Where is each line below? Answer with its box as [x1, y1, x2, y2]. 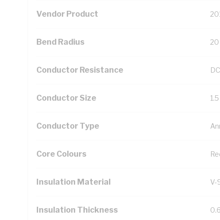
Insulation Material [36, 177, 110, 187]
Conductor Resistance [36, 65, 123, 75]
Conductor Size [36, 93, 96, 103]
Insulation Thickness [36, 205, 118, 215]
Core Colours [36, 149, 86, 159]
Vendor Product [36, 9, 98, 19]
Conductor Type [36, 121, 99, 131]
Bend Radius [36, 37, 84, 47]
